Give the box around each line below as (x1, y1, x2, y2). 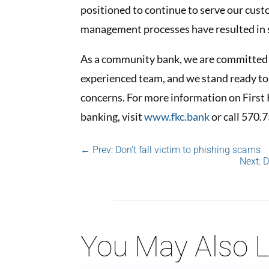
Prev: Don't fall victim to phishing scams (92, 144, 261, 156)
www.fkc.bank (144, 110, 210, 124)
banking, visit (80, 110, 145, 124)
